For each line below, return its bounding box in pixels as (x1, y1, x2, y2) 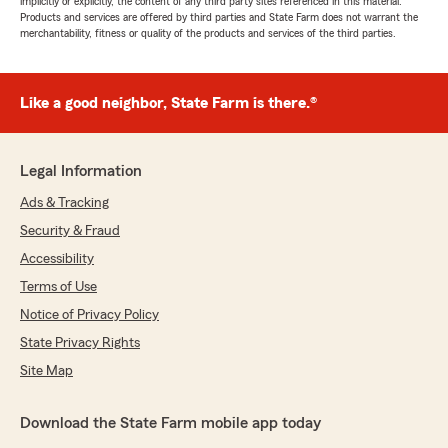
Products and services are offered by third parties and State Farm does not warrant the (20, 11, 418, 23)
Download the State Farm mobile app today (20, 415, 321, 431)
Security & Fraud (20, 224, 120, 238)
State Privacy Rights (20, 336, 140, 350)
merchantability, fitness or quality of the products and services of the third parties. (20, 27, 396, 39)
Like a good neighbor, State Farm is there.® (20, 95, 317, 111)
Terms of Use (20, 280, 97, 294)
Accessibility (20, 252, 94, 266)
